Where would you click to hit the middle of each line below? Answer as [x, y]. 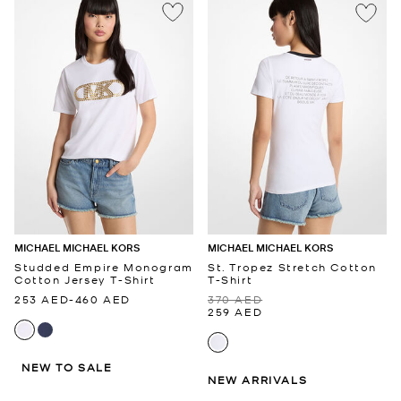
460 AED [103, 299]
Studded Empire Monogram [104, 266]
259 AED [235, 311]
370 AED [235, 299]
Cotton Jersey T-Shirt [85, 279]
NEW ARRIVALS [258, 379]
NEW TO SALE [67, 367]
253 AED [42, 299]
